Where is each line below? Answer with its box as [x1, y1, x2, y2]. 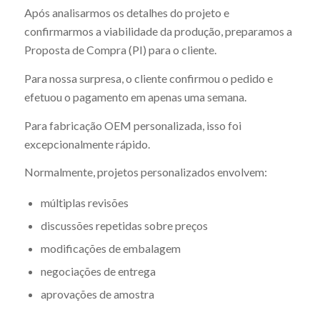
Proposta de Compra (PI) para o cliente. [24, 43, 216, 57]
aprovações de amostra [40, 286, 154, 301]
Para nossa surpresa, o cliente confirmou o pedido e [24, 71, 273, 86]
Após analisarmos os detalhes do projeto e [24, 6, 229, 20]
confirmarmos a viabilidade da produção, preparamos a [24, 24, 292, 39]
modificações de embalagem [40, 241, 181, 255]
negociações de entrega [40, 264, 156, 278]
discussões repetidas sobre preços [40, 218, 208, 232]
